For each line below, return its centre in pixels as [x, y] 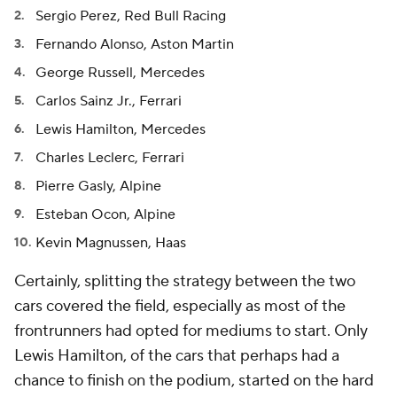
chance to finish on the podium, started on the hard [194, 381]
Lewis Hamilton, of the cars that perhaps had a [177, 356]
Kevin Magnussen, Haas [111, 243]
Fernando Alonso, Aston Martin [135, 44]
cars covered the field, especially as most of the [180, 306]
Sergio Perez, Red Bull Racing [131, 16]
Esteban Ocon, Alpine [105, 214]
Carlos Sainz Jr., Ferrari [109, 101]
